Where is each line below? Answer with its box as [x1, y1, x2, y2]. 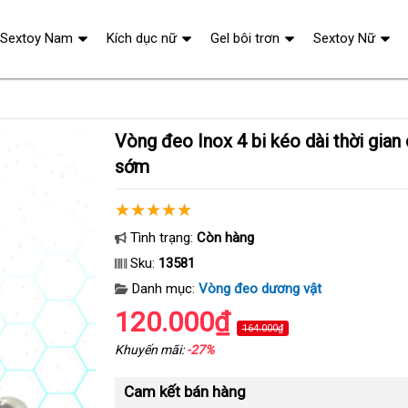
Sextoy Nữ [312, 30, 375, 46]
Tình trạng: [126, 229, 197, 246]
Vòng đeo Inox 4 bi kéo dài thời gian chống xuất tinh [114, 130, 127, 152]
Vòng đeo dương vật [198, 280, 321, 297]
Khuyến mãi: [114, 342, 187, 357]
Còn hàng [196, 229, 254, 246]
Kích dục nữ [106, 30, 177, 46]
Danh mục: [127, 280, 199, 297]
